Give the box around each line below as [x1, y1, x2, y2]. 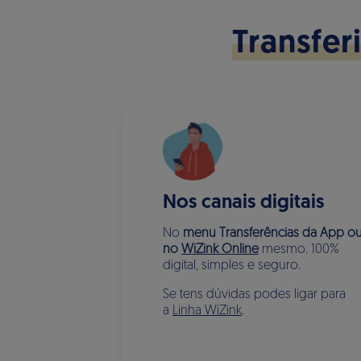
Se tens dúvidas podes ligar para [163, 288, 346, 301]
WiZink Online [181, 243, 259, 256]
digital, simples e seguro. [163, 259, 304, 272]
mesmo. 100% [259, 243, 339, 256]
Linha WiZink [172, 305, 242, 317]
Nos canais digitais [163, 193, 324, 213]
